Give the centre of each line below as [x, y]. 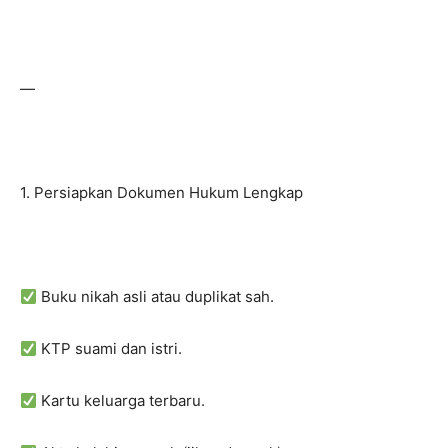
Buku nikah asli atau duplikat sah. [156, 296]
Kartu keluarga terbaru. [121, 400]
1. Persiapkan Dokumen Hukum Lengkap [161, 192]
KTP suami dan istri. [110, 348]
